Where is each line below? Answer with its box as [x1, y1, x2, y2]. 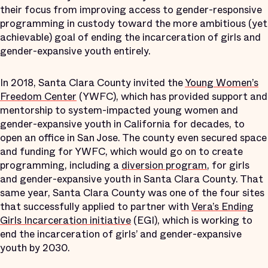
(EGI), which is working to [131, 212, 252, 228]
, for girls [207, 157, 249, 173]
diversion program [121, 157, 207, 173]
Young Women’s [185, 75, 258, 90]
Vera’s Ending [191, 199, 254, 214]
